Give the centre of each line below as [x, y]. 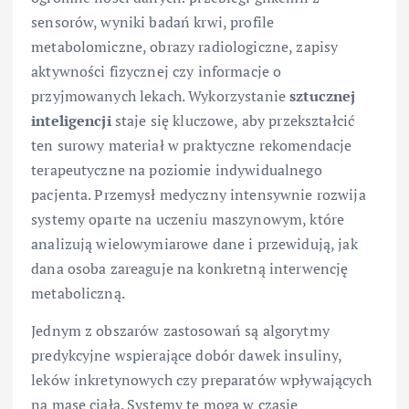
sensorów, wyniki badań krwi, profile [153, 21]
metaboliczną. [78, 293]
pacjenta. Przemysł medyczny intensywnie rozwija [199, 194]
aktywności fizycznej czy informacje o [157, 71]
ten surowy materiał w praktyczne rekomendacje [192, 145]
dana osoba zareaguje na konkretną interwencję [190, 268]
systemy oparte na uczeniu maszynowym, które [188, 219]
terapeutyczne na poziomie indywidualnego [177, 169]
